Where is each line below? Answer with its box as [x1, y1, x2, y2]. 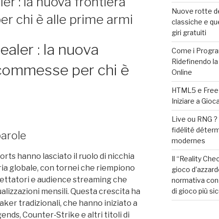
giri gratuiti [171, 28, 206, 37]
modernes [171, 136, 205, 145]
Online [171, 68, 192, 76]
